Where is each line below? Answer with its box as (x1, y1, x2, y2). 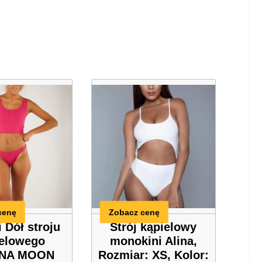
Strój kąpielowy (110, 220, 197, 233)
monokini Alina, (109, 234, 197, 247)
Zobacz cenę (109, 207, 160, 217)
